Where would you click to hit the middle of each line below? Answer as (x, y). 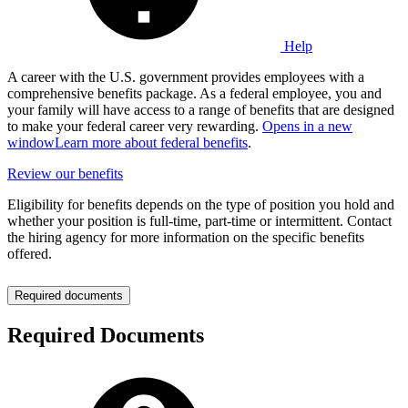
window (31, 143)
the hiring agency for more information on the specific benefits (186, 238)
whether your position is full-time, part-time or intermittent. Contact (199, 221)
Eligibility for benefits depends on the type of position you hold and (201, 205)
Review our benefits (65, 174)
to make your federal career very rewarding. (135, 127)
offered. (30, 254)
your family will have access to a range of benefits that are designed (201, 110)
